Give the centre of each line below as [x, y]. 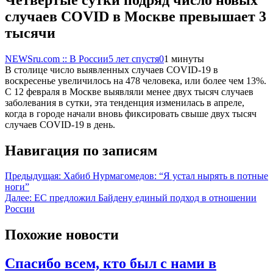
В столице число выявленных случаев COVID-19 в [112, 69]
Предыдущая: [33, 176]
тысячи [30, 33]
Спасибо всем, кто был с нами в [111, 264]
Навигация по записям [81, 150]
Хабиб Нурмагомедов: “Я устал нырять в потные [166, 176]
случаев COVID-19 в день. [60, 124]
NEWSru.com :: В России [57, 58]
